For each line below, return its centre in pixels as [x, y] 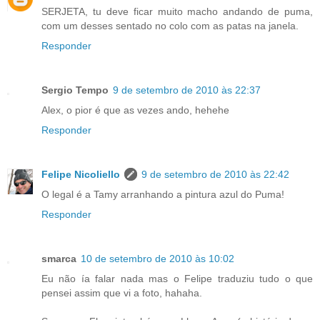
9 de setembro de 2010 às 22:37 [187, 90]
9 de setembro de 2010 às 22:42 [215, 174]
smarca [59, 258]
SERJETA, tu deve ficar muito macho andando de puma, [177, 11]
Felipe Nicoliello [81, 174]
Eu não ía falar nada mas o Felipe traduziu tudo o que [177, 278]
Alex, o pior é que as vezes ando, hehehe [135, 110]
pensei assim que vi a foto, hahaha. [122, 292]
